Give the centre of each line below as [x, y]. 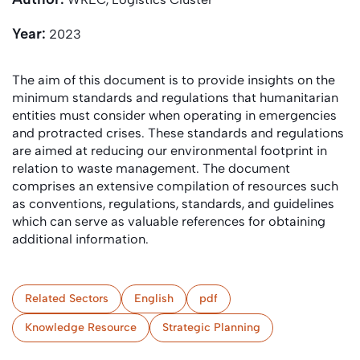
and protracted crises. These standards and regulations [178, 133]
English [154, 299]
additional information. [82, 239]
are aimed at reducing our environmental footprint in [170, 151]
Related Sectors [67, 299]
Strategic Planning [211, 327]
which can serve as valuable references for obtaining [169, 221]
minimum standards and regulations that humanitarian [175, 98]
